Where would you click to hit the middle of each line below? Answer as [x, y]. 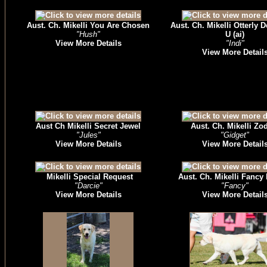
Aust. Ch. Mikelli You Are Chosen [88, 25]
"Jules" [88, 135]
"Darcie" [88, 186]
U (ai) [235, 34]
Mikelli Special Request [88, 177]
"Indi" [235, 43]
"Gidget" [235, 135]
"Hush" [88, 34]
